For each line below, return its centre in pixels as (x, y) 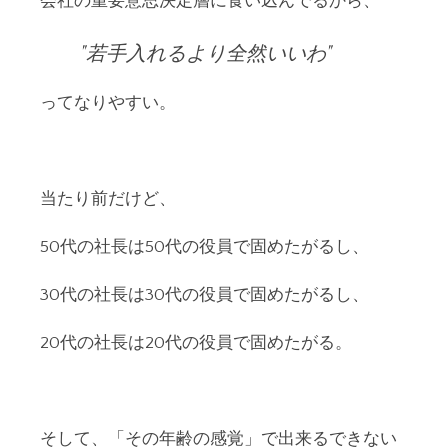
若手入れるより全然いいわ (206, 51)
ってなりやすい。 (108, 103)
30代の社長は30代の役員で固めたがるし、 (204, 295)
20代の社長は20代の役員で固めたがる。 (196, 343)
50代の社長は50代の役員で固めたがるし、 (204, 247)
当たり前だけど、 (108, 199)
